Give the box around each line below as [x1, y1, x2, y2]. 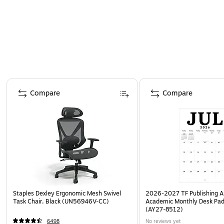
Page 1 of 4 [5, 76, 43, 87]
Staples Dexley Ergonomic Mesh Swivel [13, 188, 121, 198]
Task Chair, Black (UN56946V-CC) [13, 196, 109, 206]
